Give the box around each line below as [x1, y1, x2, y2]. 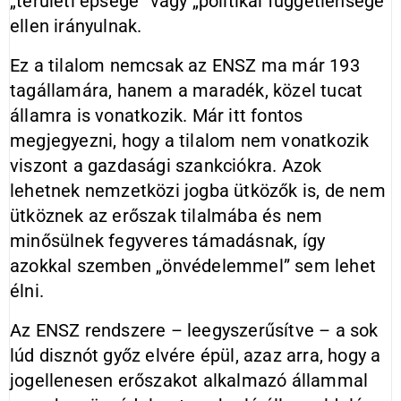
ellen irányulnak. [10, 15, 142, 37]
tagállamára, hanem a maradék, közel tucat [10, 80, 363, 101]
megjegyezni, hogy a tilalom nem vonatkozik [10, 130, 370, 151]
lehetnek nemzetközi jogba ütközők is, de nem [10, 180, 386, 201]
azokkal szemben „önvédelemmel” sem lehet [10, 255, 377, 277]
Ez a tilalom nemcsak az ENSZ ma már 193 [10, 55, 360, 76]
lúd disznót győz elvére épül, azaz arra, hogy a [10, 345, 381, 366]
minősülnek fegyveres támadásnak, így [10, 230, 326, 252]
